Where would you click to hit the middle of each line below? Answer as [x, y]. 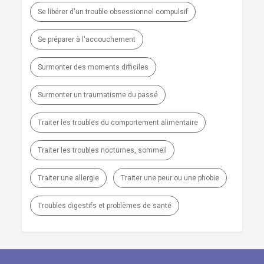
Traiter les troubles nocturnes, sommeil [102, 150]
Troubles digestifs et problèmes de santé [104, 206]
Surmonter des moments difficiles [93, 67]
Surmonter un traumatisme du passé [98, 95]
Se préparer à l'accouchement [86, 39]
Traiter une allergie [68, 178]
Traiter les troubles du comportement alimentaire [118, 123]
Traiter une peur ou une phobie [170, 178]
